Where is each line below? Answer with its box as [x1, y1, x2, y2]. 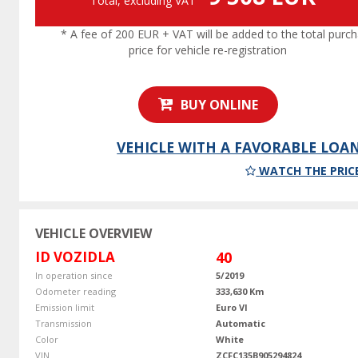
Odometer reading [34, 285, 116, 298]
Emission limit [34, 301, 94, 314]
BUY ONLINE [177, 96, 258, 114]
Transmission [34, 317, 92, 330]
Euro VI [216, 301, 248, 314]
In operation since [34, 269, 113, 282]
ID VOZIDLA [34, 248, 115, 267]
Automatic [216, 317, 265, 330]
